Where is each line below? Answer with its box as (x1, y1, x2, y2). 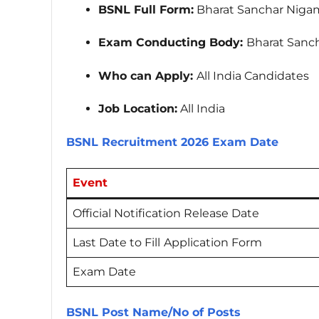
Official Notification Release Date (73, 206, 259, 220)
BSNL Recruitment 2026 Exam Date (66, 135, 278, 149)
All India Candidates (197, 68, 309, 83)
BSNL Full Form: (98, 2, 194, 16)
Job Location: (98, 102, 177, 116)
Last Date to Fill (73, 235, 160, 249)
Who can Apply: (98, 68, 197, 83)
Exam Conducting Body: (98, 36, 246, 50)
